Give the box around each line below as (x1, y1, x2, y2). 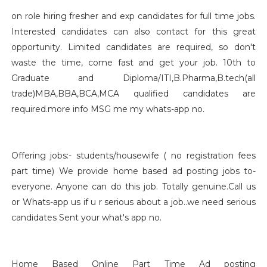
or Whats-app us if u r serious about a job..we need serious (11, 197, 256, 207)
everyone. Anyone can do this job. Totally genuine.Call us (11, 181, 256, 192)
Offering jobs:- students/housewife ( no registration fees (11, 150, 256, 161)
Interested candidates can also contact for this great (11, 26, 256, 37)
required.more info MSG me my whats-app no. (11, 104, 204, 114)
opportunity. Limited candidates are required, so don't (11, 42, 256, 52)
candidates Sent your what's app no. (11, 212, 162, 223)
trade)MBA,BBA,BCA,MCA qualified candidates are (11, 88, 256, 99)
